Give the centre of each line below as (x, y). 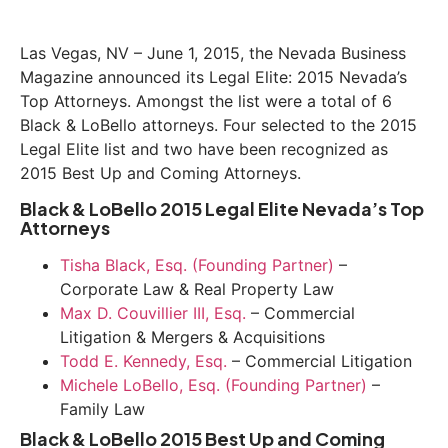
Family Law (102, 408)
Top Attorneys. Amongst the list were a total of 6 (206, 100)
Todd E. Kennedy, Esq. (143, 360)
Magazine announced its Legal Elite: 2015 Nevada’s (213, 76)
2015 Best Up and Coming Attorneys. (160, 172)
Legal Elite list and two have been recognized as (204, 148)
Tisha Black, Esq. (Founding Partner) (197, 264)
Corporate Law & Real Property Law (197, 288)
